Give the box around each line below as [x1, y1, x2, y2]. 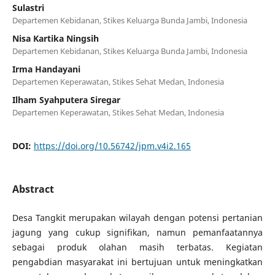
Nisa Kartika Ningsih [12, 32, 99, 44]
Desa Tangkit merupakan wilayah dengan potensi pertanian [12, 211, 263, 223]
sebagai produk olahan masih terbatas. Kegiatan [12, 241, 263, 253]
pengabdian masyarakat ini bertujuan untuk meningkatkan [12, 255, 263, 268]
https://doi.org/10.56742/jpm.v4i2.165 [33, 139, 191, 152]
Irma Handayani [12, 63, 80, 75]
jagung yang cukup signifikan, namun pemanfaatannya [12, 226, 263, 238]
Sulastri [12, 1, 44, 14]
